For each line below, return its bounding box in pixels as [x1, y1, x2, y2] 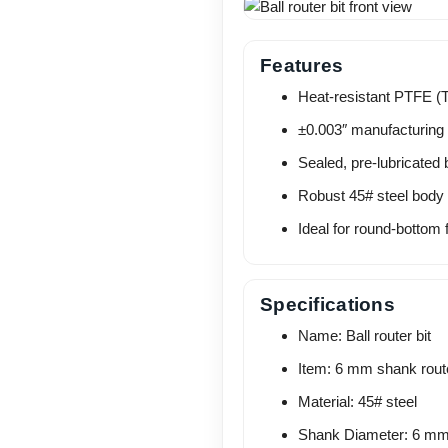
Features [260, 55, 344, 77]
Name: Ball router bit [297, 327, 431, 345]
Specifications [260, 294, 395, 316]
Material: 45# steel [297, 393, 417, 411]
